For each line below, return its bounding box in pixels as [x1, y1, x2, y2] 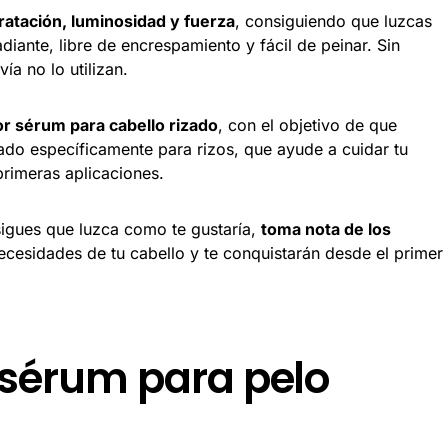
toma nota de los [261, 218, 391, 239]
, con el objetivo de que [218, 114, 397, 135]
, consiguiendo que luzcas [235, 10, 432, 31]
